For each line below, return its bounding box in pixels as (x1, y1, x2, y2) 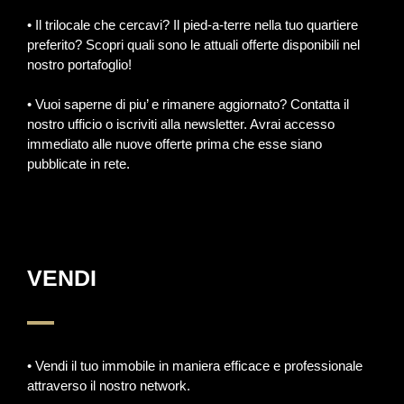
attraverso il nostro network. (27, 377, 190, 393)
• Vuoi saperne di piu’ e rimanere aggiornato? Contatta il (27, 96, 349, 112)
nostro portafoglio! (27, 57, 132, 72)
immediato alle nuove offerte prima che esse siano (27, 136, 322, 151)
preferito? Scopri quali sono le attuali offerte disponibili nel (27, 37, 360, 52)
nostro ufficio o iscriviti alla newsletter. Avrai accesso (27, 116, 335, 132)
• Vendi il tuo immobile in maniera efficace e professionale (27, 357, 363, 373)
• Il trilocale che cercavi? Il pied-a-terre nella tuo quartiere (27, 17, 358, 32)
